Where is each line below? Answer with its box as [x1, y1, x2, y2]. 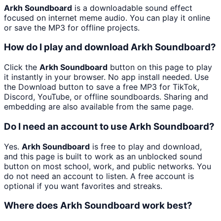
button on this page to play [108, 62, 212, 73]
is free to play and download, [90, 141, 202, 151]
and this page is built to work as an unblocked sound [4, 151, 202, 161]
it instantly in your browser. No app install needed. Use [4, 72, 209, 82]
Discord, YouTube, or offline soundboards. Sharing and [4, 92, 208, 102]
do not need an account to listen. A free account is [4, 171, 194, 181]
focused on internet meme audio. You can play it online [4, 12, 210, 23]
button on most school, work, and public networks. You [4, 161, 211, 171]
